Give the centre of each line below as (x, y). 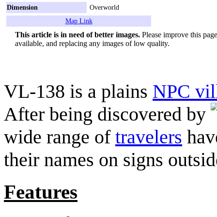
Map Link (79, 21)
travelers (149, 137)
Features (41, 192)
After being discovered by (107, 114)
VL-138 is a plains (78, 91)
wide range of (60, 137)
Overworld (104, 7)
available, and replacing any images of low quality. (92, 43)
